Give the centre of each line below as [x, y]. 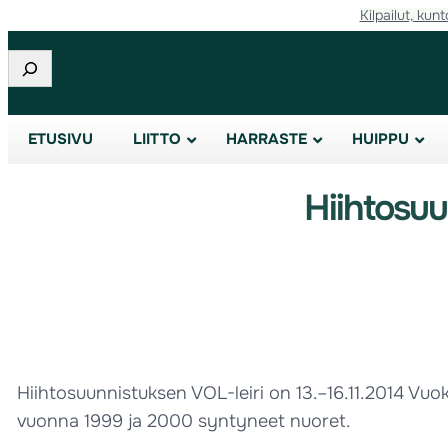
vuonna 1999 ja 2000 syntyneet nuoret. [183, 421]
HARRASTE [266, 139]
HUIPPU [380, 139]
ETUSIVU [60, 139]
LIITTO [157, 139]
